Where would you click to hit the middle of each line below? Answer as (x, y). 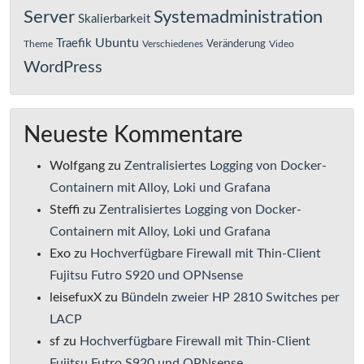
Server (49, 18)
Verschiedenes (173, 44)
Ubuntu (117, 43)
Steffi (65, 210)
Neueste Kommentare (133, 135)
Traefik (74, 44)
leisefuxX (76, 298)
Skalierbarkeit (114, 19)
